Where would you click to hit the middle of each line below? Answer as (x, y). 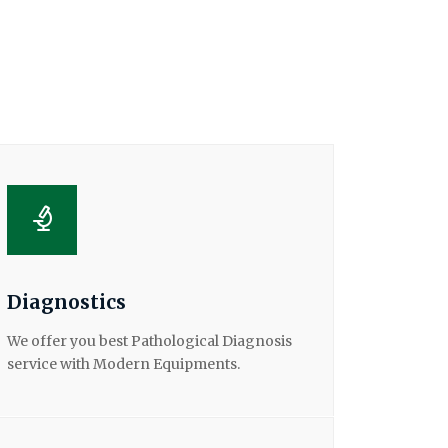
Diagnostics (66, 301)
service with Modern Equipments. (123, 363)
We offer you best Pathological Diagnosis (149, 340)
